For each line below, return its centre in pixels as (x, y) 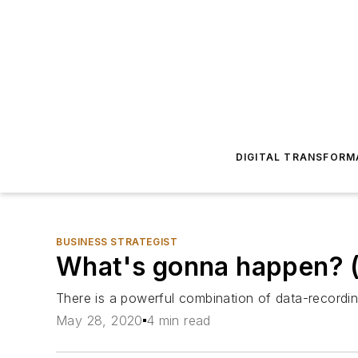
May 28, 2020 (99, 321)
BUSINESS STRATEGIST (117, 242)
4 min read (178, 321)
